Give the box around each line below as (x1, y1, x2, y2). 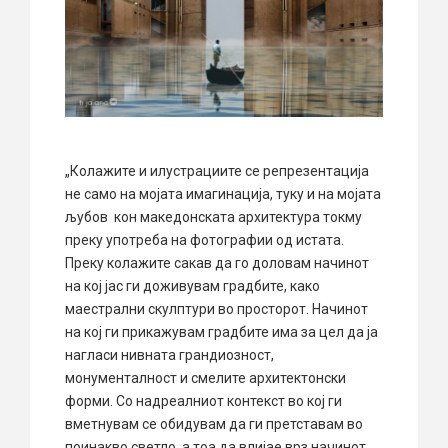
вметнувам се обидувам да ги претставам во (65, 416, 363, 433)
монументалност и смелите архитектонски (65, 370, 346, 387)
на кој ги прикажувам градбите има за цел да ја (65, 324, 378, 341)
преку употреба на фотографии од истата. (65, 232, 344, 249)
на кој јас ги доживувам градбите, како (65, 278, 320, 295)
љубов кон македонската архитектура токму (65, 209, 362, 226)
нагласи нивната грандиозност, (65, 347, 274, 364)
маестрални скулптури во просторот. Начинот (65, 301, 368, 318)
